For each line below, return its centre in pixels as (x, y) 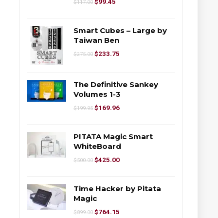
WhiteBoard (97, 146)
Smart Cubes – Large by (120, 31)
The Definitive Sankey (116, 85)
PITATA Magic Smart (113, 137)
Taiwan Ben (96, 40)
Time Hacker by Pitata (117, 189)
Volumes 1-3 (97, 94)
